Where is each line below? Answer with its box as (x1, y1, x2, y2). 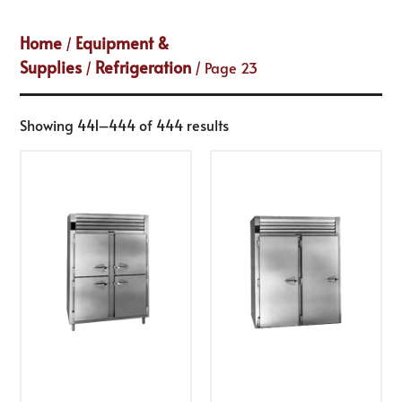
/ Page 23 (191, 57, 258, 77)
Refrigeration (95, 55, 192, 78)
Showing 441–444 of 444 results (20, 114, 230, 135)
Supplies (20, 55, 83, 78)
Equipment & (75, 31, 170, 54)
